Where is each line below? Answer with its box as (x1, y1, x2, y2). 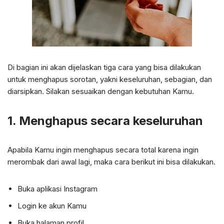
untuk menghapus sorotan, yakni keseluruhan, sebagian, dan (7, 74, 212, 84)
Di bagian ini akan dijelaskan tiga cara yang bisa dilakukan (7, 62, 201, 72)
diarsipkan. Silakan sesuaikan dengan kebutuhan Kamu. (7, 86, 194, 96)
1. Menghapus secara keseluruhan (7, 113, 203, 128)
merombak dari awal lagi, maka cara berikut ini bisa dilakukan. (7, 157, 215, 166)
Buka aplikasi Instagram (17, 184, 97, 193)
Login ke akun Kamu (17, 201, 86, 210)
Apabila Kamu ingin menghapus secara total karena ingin (7, 145, 198, 154)
